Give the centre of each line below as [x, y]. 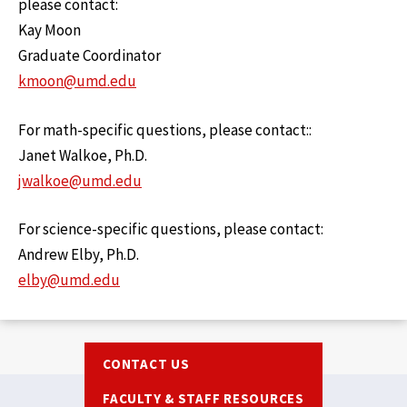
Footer [224, 350]
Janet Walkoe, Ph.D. [83, 155]
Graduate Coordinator [89, 56]
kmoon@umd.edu [77, 81]
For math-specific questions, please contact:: [166, 129]
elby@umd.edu [69, 280]
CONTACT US [146, 364]
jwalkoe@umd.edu [80, 180]
